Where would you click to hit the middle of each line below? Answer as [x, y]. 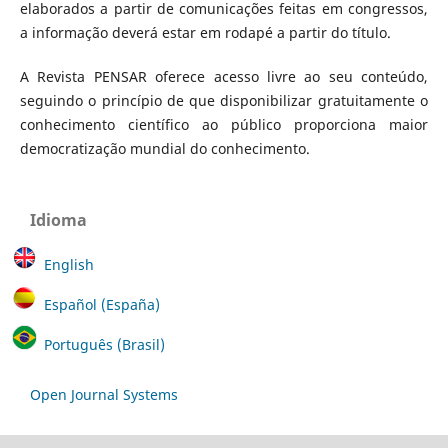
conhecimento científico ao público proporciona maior [224, 124]
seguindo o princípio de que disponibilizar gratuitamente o [224, 100]
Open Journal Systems [104, 394]
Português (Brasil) [104, 344]
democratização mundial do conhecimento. [164, 148]
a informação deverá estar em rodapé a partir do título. [205, 32]
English [69, 264]
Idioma [58, 219]
